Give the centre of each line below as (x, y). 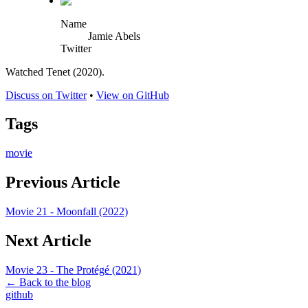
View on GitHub (133, 95)
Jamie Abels (114, 36)
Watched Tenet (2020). (55, 71)
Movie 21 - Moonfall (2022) (67, 212)
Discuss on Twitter (46, 95)
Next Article (48, 241)
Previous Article (63, 183)
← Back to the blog (48, 282)
